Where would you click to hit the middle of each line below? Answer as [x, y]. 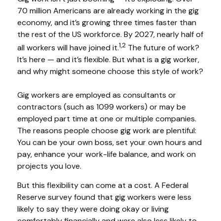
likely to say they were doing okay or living [93, 209]
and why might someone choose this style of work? [110, 72]
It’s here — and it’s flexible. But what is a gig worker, [108, 60]
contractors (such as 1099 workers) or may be [102, 107]
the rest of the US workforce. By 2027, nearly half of [110, 34]
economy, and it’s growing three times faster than [107, 22]
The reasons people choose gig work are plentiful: [107, 131]
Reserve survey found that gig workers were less [104, 197]
